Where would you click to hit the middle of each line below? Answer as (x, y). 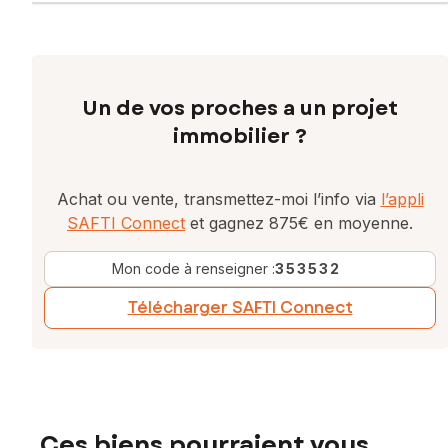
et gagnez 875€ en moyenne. (299, 223)
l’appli (402, 199)
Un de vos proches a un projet (240, 109)
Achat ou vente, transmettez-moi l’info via (218, 199)
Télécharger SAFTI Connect (240, 308)
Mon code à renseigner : (193, 269)
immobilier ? (240, 137)
